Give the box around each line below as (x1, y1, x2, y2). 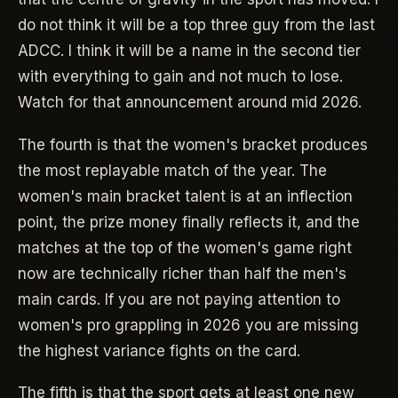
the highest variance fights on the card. (18, 341, 300, 360)
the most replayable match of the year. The (18, 161, 327, 179)
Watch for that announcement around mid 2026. (18, 93, 362, 111)
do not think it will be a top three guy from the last (18, 16, 375, 34)
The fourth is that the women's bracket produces (18, 135, 368, 154)
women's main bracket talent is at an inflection (18, 187, 353, 205)
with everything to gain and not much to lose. (18, 68, 343, 85)
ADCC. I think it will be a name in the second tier (18, 42, 361, 60)
